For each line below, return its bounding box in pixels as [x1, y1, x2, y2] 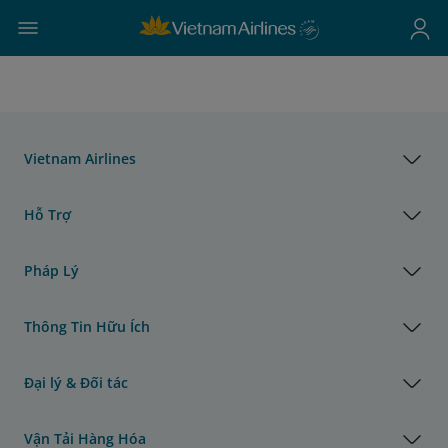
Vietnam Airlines [24, 148, 136, 168]
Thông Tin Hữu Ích [24, 316, 150, 336]
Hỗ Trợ [24, 204, 71, 224]
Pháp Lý [24, 260, 79, 280]
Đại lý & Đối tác [24, 372, 128, 392]
